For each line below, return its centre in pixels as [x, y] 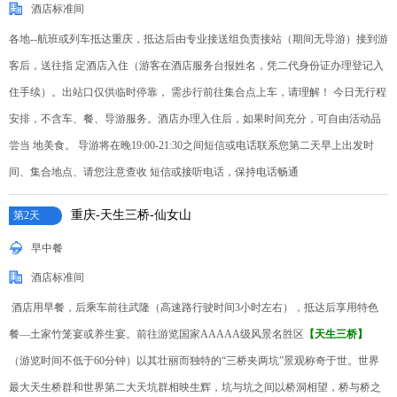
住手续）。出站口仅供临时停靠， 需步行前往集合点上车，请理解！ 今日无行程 [198, 92]
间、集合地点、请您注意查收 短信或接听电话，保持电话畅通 [154, 172]
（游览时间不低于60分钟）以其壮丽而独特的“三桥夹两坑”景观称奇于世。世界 [194, 361]
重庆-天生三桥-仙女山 [131, 215]
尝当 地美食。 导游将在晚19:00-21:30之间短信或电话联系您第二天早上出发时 [191, 145]
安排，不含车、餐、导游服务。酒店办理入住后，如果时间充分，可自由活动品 [195, 119]
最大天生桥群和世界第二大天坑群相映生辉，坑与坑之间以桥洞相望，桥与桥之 [195, 387]
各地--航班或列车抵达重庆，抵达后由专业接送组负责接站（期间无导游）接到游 [198, 39]
